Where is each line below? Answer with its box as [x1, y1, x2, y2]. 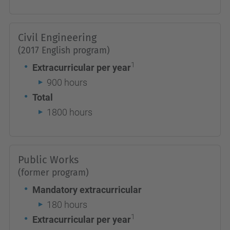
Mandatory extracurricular [32, 184, 142, 195]
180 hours [47, 199, 87, 210]
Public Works [18, 154, 79, 166]
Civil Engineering [18, 31, 97, 44]
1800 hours [47, 107, 92, 118]
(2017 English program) [18, 45, 110, 56]
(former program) [18, 167, 89, 178]
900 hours [47, 77, 87, 88]
